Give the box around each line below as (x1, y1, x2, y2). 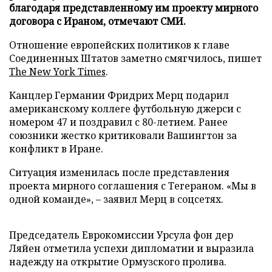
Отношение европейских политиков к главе (9, 38, 229, 52)
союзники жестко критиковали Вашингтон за (9, 128, 237, 142)
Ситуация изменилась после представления (9, 165, 229, 179)
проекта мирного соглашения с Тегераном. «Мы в (9, 178, 256, 192)
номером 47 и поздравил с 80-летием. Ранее (9, 115, 228, 129)
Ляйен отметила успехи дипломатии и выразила (9, 241, 254, 255)
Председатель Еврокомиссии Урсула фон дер (9, 228, 233, 242)
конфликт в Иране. (9, 141, 103, 155)
